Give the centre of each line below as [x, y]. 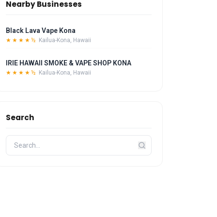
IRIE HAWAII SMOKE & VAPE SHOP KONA [69, 63]
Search [20, 117]
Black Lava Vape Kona [41, 31]
